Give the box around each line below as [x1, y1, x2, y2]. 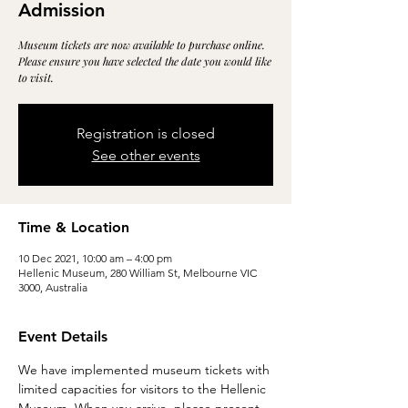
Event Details [18, 328, 107, 345]
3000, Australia [18, 280, 87, 294]
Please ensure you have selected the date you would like [18, 54, 271, 68]
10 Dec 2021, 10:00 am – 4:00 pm [18, 251, 172, 265]
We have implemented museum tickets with [18, 362, 273, 378]
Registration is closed [76, 125, 215, 142]
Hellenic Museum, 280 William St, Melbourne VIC [18, 266, 257, 280]
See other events [91, 147, 200, 164]
